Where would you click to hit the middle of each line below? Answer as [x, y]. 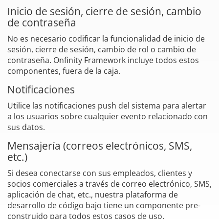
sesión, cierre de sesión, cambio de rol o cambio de [102, 49]
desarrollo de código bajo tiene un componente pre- [104, 205]
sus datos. [26, 127]
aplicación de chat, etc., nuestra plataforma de [93, 194]
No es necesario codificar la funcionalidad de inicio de [106, 38]
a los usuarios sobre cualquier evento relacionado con [108, 116]
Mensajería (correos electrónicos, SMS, [100, 145]
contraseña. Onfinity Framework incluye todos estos [103, 60]
